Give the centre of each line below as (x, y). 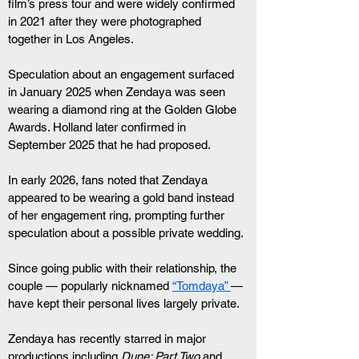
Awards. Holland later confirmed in (99, 127)
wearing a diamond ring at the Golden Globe (124, 109)
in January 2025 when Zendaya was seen (118, 92)
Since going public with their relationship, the (124, 268)
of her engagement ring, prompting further (118, 215)
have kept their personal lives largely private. (124, 303)
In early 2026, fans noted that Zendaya (109, 180)
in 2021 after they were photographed (106, 21)
